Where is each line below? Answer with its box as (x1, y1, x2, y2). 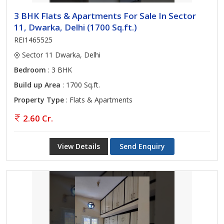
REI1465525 (14, 35, 52, 44)
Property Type (14, 95, 64, 104)
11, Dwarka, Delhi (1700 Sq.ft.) (14, 21, 137, 33)
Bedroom (14, 65, 46, 74)
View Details (57, 141, 100, 151)
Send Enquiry (119, 141, 165, 151)
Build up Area (14, 80, 60, 89)
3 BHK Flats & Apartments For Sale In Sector (14, 10, 196, 21)
